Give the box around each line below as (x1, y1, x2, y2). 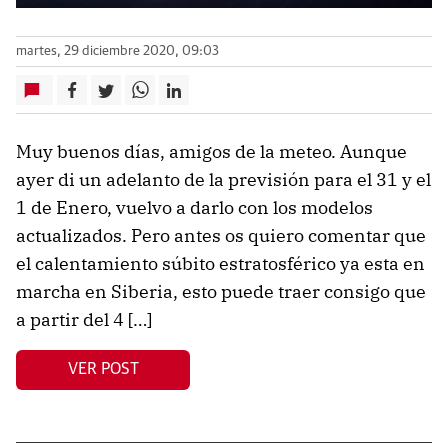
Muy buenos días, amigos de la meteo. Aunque (16, 139, 407, 163)
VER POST (67, 361, 139, 378)
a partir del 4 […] (16, 307, 152, 331)
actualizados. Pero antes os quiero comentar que (16, 223, 426, 247)
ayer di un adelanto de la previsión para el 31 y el (16, 167, 431, 191)
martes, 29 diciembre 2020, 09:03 (16, 44, 219, 58)
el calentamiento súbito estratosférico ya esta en (16, 251, 425, 275)
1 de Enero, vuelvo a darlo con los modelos (16, 195, 373, 219)
